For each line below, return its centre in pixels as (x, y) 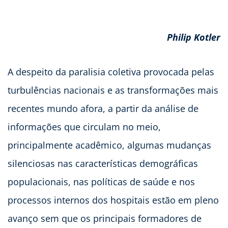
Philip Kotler (193, 37)
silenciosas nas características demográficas (103, 163)
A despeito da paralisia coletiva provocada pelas (111, 72)
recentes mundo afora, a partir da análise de (103, 108)
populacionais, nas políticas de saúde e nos (101, 181)
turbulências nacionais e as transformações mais (113, 90)
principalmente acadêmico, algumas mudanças (109, 145)
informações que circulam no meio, (84, 126)
